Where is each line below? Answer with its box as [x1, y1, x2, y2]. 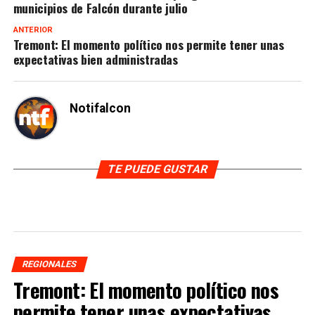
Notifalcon [69, 101, 131, 115]
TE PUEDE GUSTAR [105, 162, 210, 176]
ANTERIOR [13, 25, 53, 34]
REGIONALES [20, 258, 78, 269]
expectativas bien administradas [13, 49, 178, 68]
